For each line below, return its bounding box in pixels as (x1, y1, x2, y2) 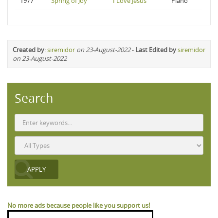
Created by (13, 45, 44, 54)
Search (15, 90, 53, 106)
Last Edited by (135, 45, 176, 54)
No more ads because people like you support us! (7, 201, 150, 210)
